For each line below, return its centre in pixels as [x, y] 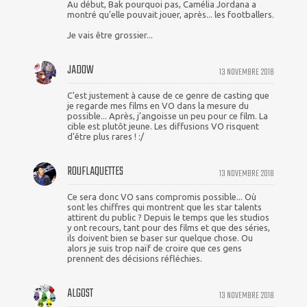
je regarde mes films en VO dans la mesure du [158, 105]
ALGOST [80, 293]
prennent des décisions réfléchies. [135, 258]
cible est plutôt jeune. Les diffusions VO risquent [163, 126]
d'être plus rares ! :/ [106, 136]
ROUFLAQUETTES [95, 171]
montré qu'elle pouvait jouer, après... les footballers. [171, 14]
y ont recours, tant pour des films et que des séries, [169, 227]
